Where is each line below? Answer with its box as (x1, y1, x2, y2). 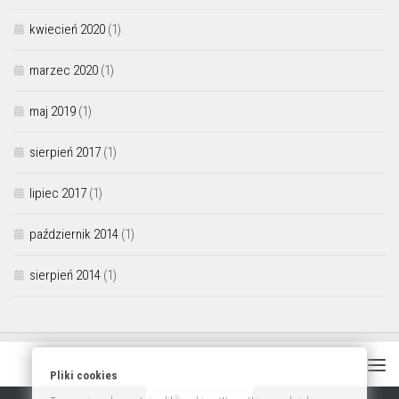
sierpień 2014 (29, 267, 101, 284)
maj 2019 (29, 103, 76, 120)
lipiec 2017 (29, 185, 86, 202)
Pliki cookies (50, 369, 118, 382)
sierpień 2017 (29, 144, 101, 161)
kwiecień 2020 (29, 21, 105, 38)
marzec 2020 (29, 62, 98, 79)
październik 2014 (29, 226, 118, 243)
